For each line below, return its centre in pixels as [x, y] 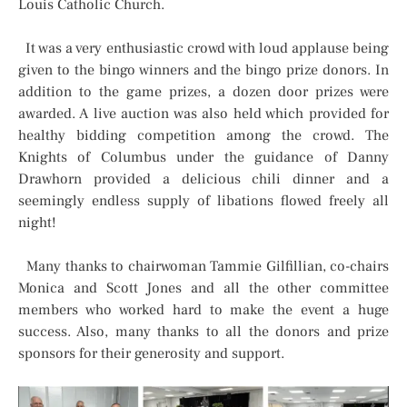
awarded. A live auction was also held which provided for [203, 114]
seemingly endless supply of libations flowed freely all [203, 201]
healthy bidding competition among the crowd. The [203, 136]
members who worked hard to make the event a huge [203, 310]
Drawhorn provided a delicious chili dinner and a [203, 179]
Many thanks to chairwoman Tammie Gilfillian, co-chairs [203, 267]
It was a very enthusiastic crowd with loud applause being [203, 49]
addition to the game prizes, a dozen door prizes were [203, 92]
